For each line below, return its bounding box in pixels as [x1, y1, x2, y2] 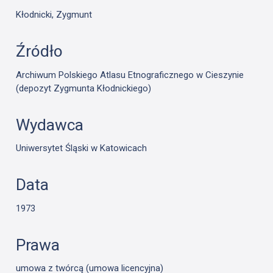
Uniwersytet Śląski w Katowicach [16, 143, 147, 154]
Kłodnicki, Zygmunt [16, 9, 93, 21]
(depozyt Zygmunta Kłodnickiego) [16, 82, 152, 94]
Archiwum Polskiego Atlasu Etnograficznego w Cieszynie [16, 69, 244, 80]
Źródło [16, 42, 63, 61]
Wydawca [16, 115, 84, 134]
